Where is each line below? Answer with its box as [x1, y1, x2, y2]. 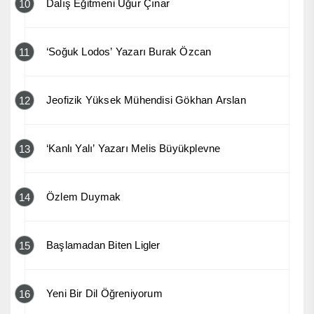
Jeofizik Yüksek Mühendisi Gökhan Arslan [46, 93, 246, 106]
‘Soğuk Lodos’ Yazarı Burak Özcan [46, 45, 212, 57]
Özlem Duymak [46, 190, 121, 203]
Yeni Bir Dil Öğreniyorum [46, 287, 163, 299]
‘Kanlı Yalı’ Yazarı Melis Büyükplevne [46, 142, 221, 154]
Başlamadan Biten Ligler [46, 238, 161, 251]
